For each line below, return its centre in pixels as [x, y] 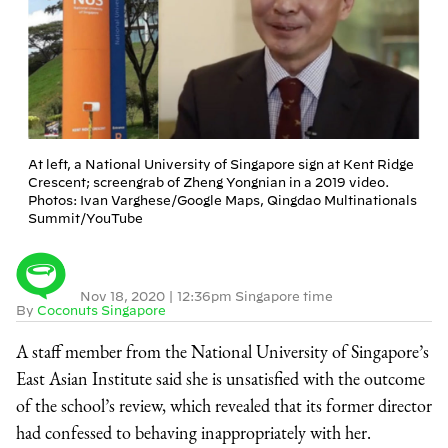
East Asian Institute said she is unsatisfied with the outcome [220, 378]
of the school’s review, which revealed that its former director [224, 405]
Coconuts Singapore [101, 309]
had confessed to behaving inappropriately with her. [193, 432]
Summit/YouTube [85, 217]
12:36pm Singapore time [255, 295]
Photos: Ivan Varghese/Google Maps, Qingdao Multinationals [222, 199]
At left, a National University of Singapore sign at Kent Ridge [221, 163]
